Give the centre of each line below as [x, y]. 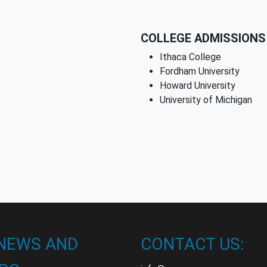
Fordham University [200, 71]
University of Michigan [206, 100]
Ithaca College [190, 57]
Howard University [198, 86]
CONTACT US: [193, 244]
